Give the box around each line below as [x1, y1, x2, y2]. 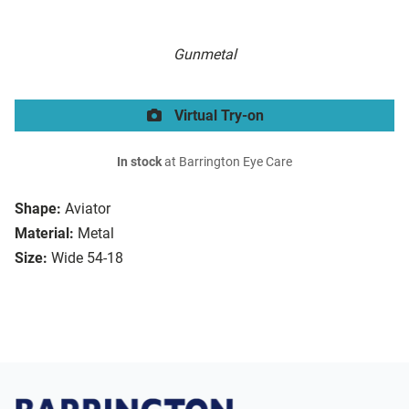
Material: [15, 225, 74, 243]
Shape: [15, 200, 61, 218]
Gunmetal [173, 46, 236, 64]
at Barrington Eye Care [162, 154, 292, 171]
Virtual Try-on [171, 107, 264, 125]
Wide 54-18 [51, 249, 123, 267]
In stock [117, 154, 162, 171]
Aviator [65, 200, 110, 218]
